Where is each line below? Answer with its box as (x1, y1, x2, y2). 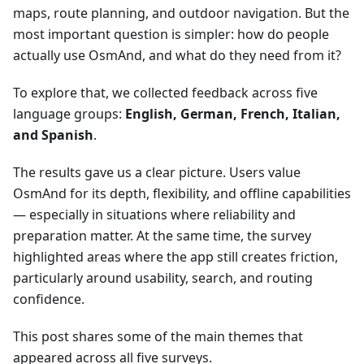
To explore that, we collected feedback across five (13, 83, 318, 102)
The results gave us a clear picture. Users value (13, 162, 301, 181)
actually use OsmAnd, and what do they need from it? (13, 45, 341, 64)
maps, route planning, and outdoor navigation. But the (13, 3, 349, 22)
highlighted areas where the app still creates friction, (13, 247, 338, 266)
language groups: (13, 104, 125, 123)
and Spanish (13, 125, 93, 144)
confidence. (13, 289, 84, 308)
